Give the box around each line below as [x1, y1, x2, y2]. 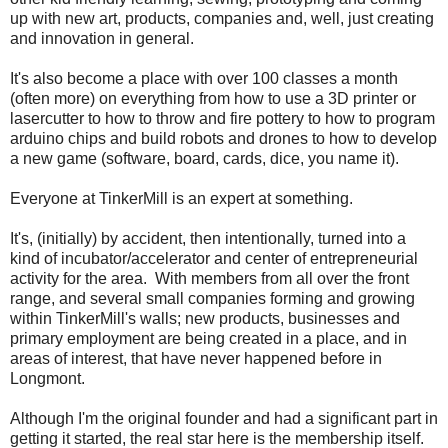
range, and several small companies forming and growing [10, 289, 415, 307]
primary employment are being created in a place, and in [10, 329, 407, 347]
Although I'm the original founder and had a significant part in [10, 409, 438, 427]
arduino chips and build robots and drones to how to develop [10, 129, 437, 147]
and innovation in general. [10, 29, 194, 47]
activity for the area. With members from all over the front [10, 269, 409, 287]
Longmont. [10, 369, 85, 387]
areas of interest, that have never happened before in [10, 349, 382, 367]
